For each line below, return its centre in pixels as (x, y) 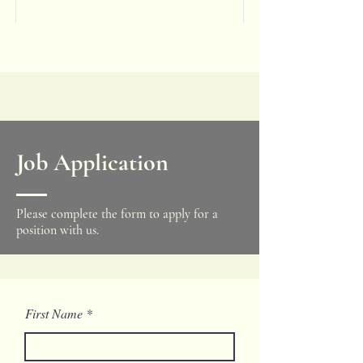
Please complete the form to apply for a (117, 214)
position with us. (58, 230)
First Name (54, 313)
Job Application (92, 162)
